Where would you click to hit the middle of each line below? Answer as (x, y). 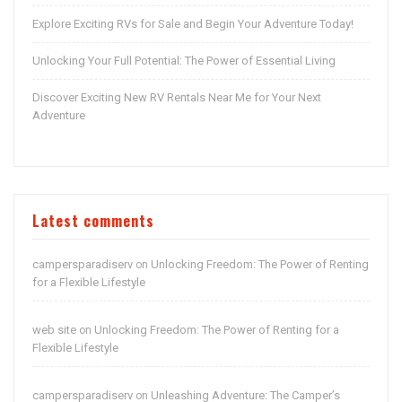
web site (54, 330)
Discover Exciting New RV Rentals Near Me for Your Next (177, 98)
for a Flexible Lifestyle (89, 283)
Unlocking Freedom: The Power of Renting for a (217, 330)
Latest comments (93, 221)
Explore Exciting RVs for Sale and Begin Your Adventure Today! (193, 24)
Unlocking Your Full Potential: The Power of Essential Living (184, 61)
